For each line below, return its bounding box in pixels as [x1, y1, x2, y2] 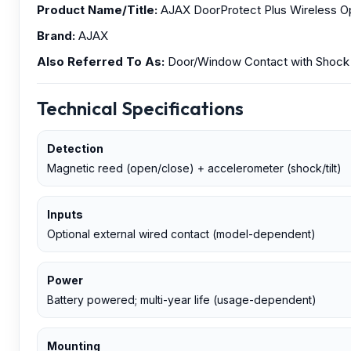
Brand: [37, 27, 75, 43]
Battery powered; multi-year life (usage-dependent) [47, 292, 317, 306]
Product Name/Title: [37, 2, 157, 17]
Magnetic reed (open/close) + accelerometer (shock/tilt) [47, 161, 342, 175]
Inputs [47, 207, 83, 221]
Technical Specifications [37, 96, 244, 120]
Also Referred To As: [37, 53, 165, 69]
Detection [47, 141, 103, 155]
